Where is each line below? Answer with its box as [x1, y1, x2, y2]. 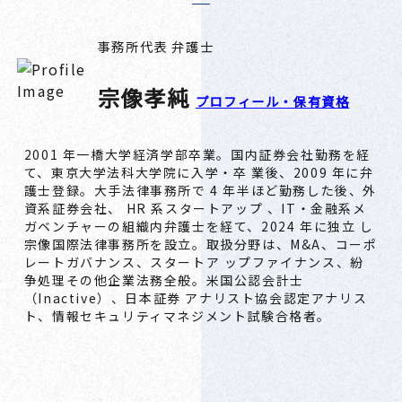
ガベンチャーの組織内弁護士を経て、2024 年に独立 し [23, 217, 374, 236]
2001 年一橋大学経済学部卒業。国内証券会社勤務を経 [23, 145, 371, 164]
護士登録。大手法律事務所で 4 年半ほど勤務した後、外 [23, 181, 377, 200]
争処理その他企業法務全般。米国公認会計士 [23, 271, 304, 290]
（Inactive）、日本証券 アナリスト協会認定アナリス [23, 289, 368, 308]
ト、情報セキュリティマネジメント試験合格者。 [23, 307, 331, 326]
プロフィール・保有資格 [195, 92, 350, 111]
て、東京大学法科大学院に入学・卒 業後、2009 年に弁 [23, 163, 374, 182]
